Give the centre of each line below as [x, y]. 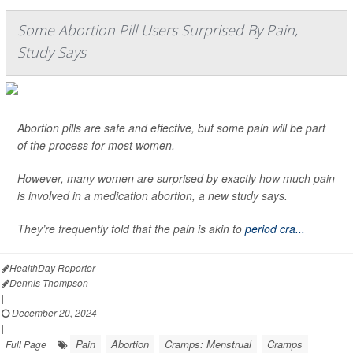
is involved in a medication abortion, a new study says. [152, 196]
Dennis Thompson [49, 283]
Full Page [26, 344]
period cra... [275, 229]
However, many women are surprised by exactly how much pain [176, 178]
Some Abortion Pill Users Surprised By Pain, [158, 30]
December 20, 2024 [53, 313]
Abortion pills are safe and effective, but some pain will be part [171, 128]
